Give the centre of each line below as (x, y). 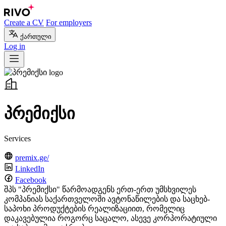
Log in (15, 46)
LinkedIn (30, 168)
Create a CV (24, 22)
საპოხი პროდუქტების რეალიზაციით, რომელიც (94, 208)
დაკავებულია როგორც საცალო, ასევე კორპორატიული (110, 218)
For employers (69, 22)
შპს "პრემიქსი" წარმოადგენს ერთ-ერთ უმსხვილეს (100, 189)
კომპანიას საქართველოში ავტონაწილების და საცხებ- (107, 199)
